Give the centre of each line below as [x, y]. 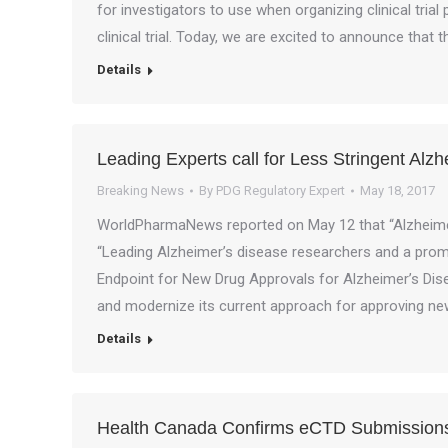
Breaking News [140, 190]
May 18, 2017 [397, 190]
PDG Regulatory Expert [280, 190]
